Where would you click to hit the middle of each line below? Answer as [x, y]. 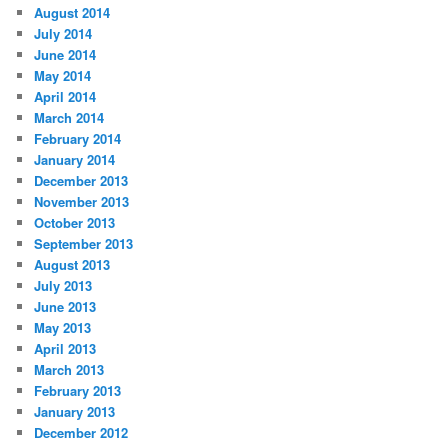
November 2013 [82, 202]
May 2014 [63, 76]
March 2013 [69, 370]
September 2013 [84, 244]
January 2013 [75, 412]
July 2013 [63, 286]
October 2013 [75, 223]
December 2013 [81, 181]
